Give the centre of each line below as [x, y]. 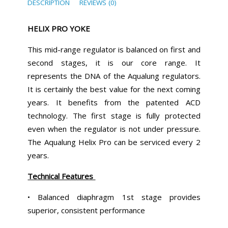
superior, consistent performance [88, 210]
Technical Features [62, 176]
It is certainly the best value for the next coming [114, 89]
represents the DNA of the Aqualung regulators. [114, 76]
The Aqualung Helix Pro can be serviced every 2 [114, 142]
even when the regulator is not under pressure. [114, 129]
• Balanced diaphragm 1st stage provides [114, 197]
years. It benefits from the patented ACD [114, 103]
